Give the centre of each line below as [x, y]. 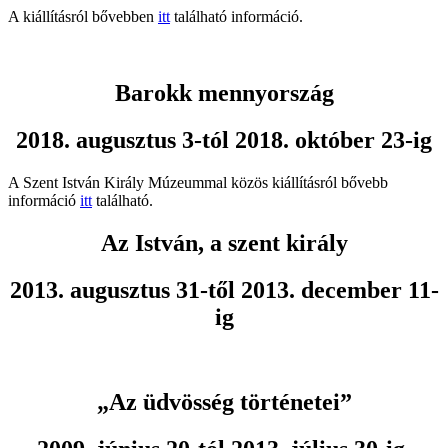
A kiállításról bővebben [83, 17]
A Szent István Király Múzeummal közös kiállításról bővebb [198, 183]
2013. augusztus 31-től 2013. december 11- [224, 289]
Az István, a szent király [224, 242]
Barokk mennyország [224, 93]
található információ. [236, 17]
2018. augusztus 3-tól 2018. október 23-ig [224, 140]
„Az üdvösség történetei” [224, 401]
